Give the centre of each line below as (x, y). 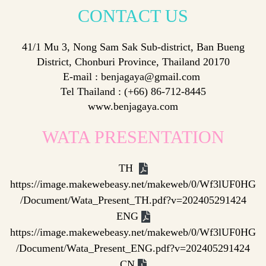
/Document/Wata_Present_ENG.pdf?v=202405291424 (133, 248)
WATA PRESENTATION (133, 137)
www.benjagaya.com (133, 106)
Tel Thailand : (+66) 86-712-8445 (133, 91)
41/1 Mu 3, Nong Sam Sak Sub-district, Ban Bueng (133, 47)
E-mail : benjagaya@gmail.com (133, 76)
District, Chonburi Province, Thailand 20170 (133, 61)
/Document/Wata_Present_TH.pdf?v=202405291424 (133, 200)
